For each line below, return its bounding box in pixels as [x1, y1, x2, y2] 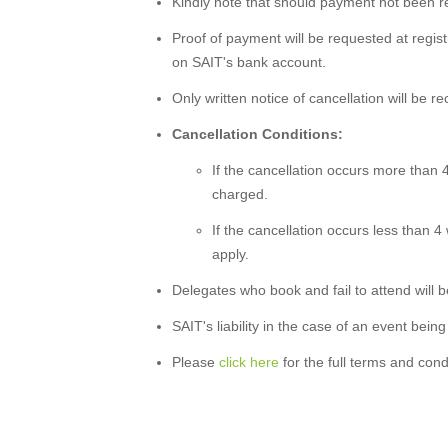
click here [219, 354, 279, 370]
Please [172, 354, 219, 370]
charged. [212, 186, 268, 202]
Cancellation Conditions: [172, 126, 343, 142]
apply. [212, 246, 249, 262]
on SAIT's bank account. [172, 54, 326, 70]
